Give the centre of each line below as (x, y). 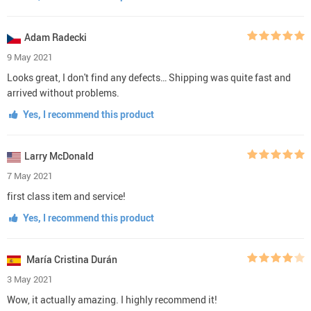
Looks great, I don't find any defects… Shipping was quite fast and (149, 77)
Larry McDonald (59, 155)
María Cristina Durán (71, 259)
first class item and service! (66, 196)
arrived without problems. (63, 92)
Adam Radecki (56, 37)
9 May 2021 (30, 57)
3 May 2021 (30, 279)
